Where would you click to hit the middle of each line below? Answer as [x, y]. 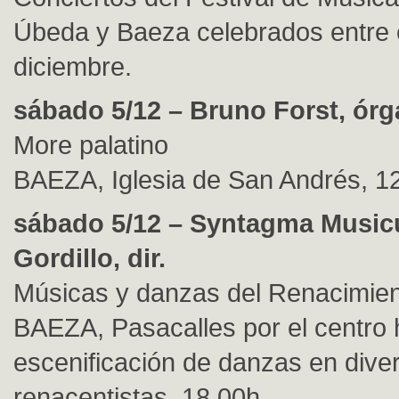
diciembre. [73, 66]
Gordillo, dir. [90, 258]
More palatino [91, 145]
